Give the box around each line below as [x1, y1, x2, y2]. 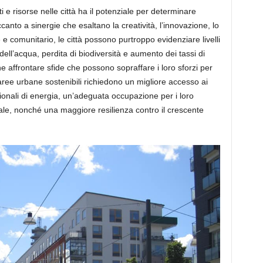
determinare [150, 6, 196, 16]
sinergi [28, 21, 56, 31]
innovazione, [163, 21, 213, 31]
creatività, [119, 21, 160, 31]
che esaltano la [62, 21, 119, 31]
